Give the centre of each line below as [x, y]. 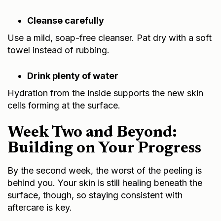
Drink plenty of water [73, 75]
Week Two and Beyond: [92, 132]
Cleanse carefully [66, 20]
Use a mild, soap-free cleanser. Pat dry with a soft [110, 37]
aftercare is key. [40, 207]
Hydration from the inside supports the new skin [105, 93]
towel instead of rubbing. [58, 50]
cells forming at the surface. [64, 105]
